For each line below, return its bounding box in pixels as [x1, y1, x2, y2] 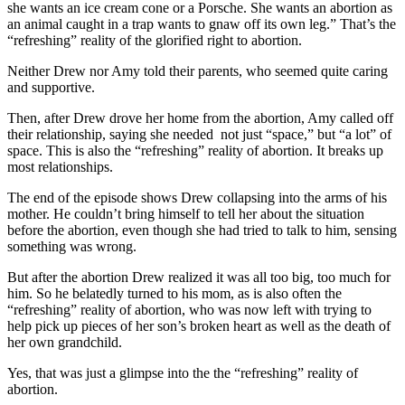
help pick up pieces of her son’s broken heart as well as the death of [7, 317, 391, 334]
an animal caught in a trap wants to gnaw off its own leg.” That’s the [7, 15, 396, 32]
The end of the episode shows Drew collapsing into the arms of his [7, 189, 387, 205]
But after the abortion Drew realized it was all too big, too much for [7, 268, 391, 285]
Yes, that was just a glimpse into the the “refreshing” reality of [7, 364, 358, 381]
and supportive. [7, 79, 95, 95]
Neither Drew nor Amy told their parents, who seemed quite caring [7, 62, 388, 79]
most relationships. [7, 158, 113, 174]
